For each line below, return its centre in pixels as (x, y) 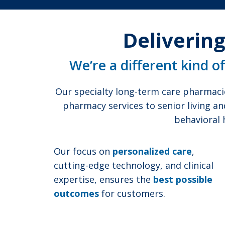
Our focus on (83, 151)
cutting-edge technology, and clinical (134, 165)
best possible (183, 180)
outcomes (76, 194)
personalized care (152, 151)
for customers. (132, 194)
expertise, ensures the (103, 180)
